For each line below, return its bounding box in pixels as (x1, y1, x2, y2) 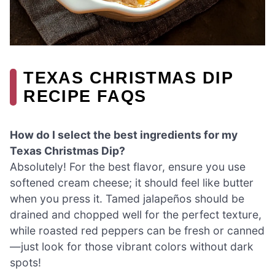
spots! (10, 256, 41, 269)
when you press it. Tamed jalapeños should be (10, 192, 244, 206)
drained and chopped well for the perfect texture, (10, 208, 261, 222)
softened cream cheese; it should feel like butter (10, 176, 254, 190)
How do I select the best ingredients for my (10, 128, 238, 142)
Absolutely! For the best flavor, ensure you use (10, 160, 246, 174)
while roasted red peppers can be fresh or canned (10, 224, 265, 238)
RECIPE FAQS (23, 87, 147, 106)
